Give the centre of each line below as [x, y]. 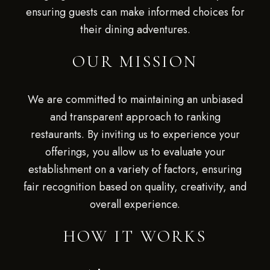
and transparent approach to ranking [135, 117]
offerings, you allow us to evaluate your [135, 152]
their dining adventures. [135, 30]
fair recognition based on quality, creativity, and [135, 187]
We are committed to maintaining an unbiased [135, 99]
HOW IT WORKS [135, 236]
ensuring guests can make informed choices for [135, 12]
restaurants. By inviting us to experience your [135, 134]
